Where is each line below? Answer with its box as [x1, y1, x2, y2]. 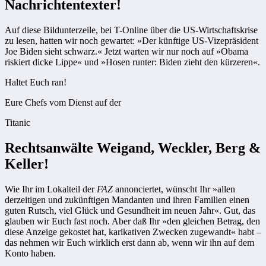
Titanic [5, 117, 30, 128]
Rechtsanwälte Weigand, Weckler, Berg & [5, 140, 261, 156]
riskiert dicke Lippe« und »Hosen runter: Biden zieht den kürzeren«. [5, 56, 260, 67]
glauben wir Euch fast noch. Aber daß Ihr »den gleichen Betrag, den [5, 216, 260, 226]
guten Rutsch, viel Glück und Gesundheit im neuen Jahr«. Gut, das [5, 205, 255, 216]
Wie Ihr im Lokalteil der [5, 183, 97, 194]
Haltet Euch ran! [5, 77, 66, 87]
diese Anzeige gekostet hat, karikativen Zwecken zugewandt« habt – [5, 226, 261, 237]
